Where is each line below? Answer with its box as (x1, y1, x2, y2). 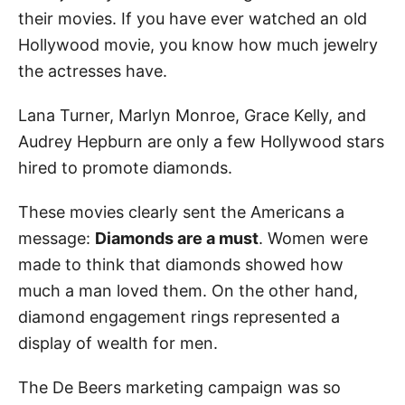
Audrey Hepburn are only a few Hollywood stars (18, 131, 384, 151)
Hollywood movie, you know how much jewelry (18, 34, 378, 54)
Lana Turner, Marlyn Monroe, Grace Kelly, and (18, 105, 366, 125)
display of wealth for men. (18, 333, 218, 353)
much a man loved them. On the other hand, (18, 280, 358, 300)
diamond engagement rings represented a (18, 306, 340, 326)
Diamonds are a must (95, 228, 259, 248)
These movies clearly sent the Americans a (18, 202, 344, 221)
